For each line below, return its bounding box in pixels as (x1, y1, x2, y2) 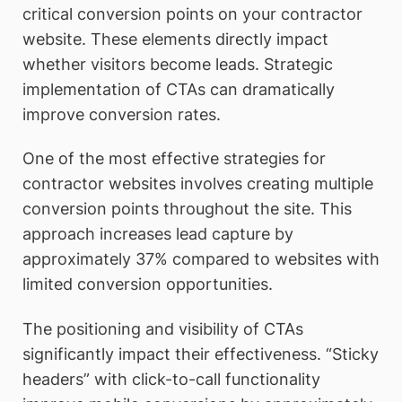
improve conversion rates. (22, 104, 221, 124)
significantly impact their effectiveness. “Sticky (22, 344, 379, 363)
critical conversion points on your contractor (22, 4, 363, 23)
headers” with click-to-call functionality (22, 369, 320, 389)
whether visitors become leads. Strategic (22, 54, 333, 74)
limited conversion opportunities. (22, 275, 273, 294)
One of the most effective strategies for (22, 149, 326, 169)
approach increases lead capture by (22, 224, 293, 244)
